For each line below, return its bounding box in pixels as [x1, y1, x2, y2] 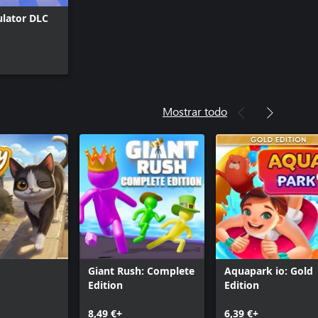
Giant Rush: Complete [88, 264, 194, 278]
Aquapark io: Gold [224, 264, 313, 278]
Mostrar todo [163, 104, 227, 119]
